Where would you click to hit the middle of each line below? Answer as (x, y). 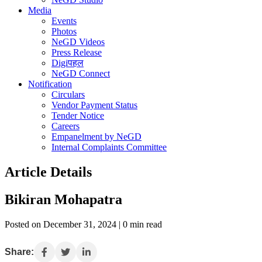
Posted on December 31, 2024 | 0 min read (83, 224)
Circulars (68, 94)
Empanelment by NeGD (96, 137)
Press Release (77, 52)
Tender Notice (78, 116)
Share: (19, 251)
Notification (50, 84)
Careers (65, 126)
